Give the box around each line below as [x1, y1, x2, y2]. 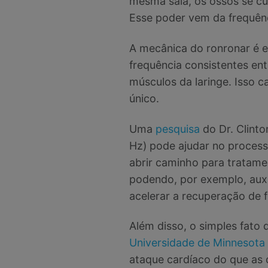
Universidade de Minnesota [129, 236, 265, 249]
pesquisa [155, 122, 200, 135]
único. [129, 92, 159, 105]
